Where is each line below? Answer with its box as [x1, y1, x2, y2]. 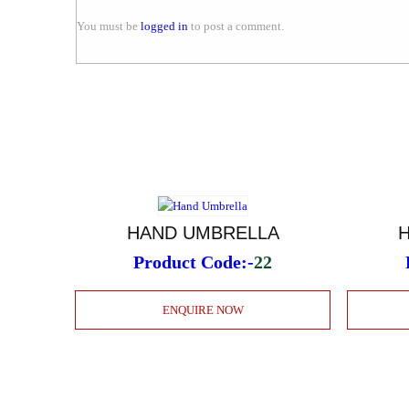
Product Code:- [133, 251, 254, 272]
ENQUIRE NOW [162, 302, 244, 317]
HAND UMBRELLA [126, 222, 279, 243]
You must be [77, 18, 141, 33]
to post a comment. [188, 18, 284, 33]
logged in [141, 18, 188, 33]
